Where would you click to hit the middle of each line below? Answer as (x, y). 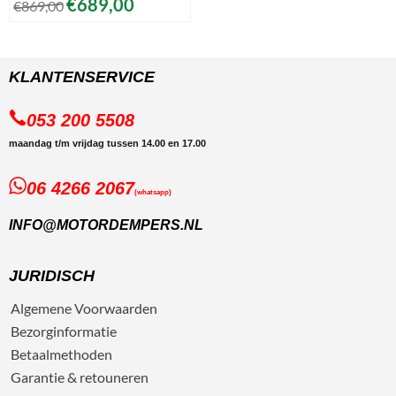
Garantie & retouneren (80, 377)
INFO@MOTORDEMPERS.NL (106, 225)
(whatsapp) (153, 192)
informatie (85, 331)
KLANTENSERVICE (82, 76)
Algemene (41, 308)
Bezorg (32, 331)
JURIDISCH (52, 275)
